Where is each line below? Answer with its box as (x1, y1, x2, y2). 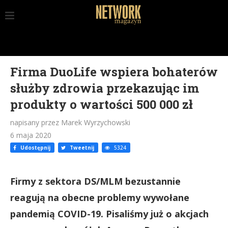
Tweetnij (68, 144, 94, 151)
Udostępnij (19, 144, 50, 151)
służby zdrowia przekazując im (10, 80, 199, 96)
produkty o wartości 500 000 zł (10, 96, 193, 112)
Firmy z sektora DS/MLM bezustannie (10, 175, 181, 187)
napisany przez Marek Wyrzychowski (10, 118, 130, 127)
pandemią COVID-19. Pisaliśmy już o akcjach (10, 208, 209, 220)
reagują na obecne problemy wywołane (10, 191, 189, 204)
